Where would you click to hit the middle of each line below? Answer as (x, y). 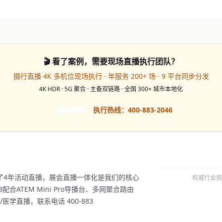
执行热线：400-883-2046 (133, 110)
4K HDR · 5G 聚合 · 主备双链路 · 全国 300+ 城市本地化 (111, 89)
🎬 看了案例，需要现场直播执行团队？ (111, 61)
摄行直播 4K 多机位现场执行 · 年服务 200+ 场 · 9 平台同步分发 (111, 76)
